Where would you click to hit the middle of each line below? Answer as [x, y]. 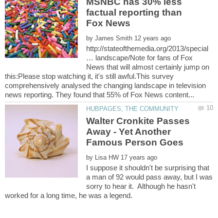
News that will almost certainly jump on [148, 67]
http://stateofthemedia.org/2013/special [147, 48]
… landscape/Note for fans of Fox [140, 57]
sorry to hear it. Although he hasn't [141, 186]
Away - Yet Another [129, 131]
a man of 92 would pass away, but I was [150, 177]
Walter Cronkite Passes [138, 121]
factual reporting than [134, 12]
